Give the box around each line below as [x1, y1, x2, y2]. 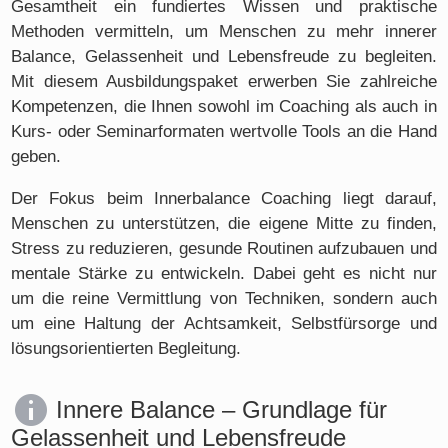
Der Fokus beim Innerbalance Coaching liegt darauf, [11, 188, 437, 208]
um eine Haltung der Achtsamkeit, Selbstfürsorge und [11, 313, 437, 333]
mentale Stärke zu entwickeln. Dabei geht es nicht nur [11, 263, 437, 283]
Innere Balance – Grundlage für [56, 397, 388, 424]
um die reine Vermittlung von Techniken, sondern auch [11, 288, 437, 308]
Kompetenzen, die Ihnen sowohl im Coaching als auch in [11, 97, 437, 117]
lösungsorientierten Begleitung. [11, 338, 242, 358]
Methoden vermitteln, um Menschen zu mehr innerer [11, 22, 437, 42]
